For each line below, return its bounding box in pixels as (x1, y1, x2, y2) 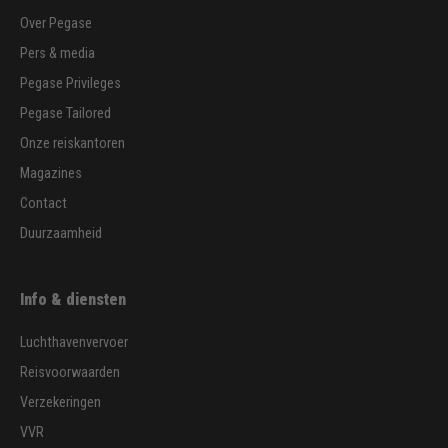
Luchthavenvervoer (20, 333, 128, 351)
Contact (20, 194, 67, 212)
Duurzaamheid (20, 224, 102, 242)
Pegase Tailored (20, 104, 111, 122)
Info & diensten (20, 289, 126, 309)
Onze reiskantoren (20, 134, 125, 152)
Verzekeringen (20, 393, 101, 411)
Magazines (20, 164, 82, 182)
